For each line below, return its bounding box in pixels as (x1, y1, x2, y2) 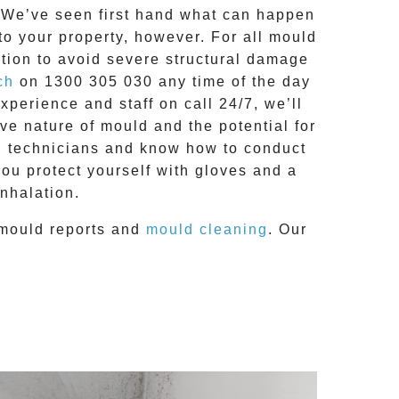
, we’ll (253, 96, 303, 112)
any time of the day (158, 74, 311, 90)
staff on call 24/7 (118, 96, 254, 112)
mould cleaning (146, 222, 268, 238)
